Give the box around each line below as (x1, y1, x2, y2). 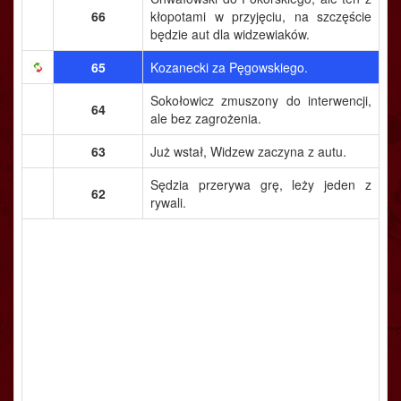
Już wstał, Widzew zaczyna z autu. (150, 142, 346, 160)
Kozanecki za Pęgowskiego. (150, 58, 308, 76)
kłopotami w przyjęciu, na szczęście (150, 7, 371, 25)
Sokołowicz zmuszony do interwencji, (150, 91, 371, 109)
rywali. (150, 193, 186, 211)
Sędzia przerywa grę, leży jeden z (150, 175, 371, 193)
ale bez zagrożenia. (150, 109, 261, 127)
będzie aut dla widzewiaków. (150, 25, 310, 43)
